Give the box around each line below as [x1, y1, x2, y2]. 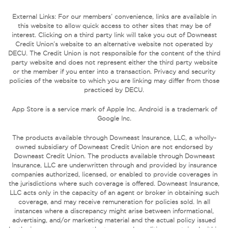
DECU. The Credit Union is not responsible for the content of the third [8, 50, 220, 56]
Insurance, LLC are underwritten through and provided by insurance [11, 162, 217, 168]
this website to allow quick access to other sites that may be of [17, 22, 211, 29]
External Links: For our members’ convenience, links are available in [12, 13, 216, 20]
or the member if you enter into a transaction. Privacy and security [13, 68, 215, 75]
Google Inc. [97, 115, 131, 122]
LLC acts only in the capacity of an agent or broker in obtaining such [9, 189, 219, 196]
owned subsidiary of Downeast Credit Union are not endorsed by [15, 144, 213, 150]
